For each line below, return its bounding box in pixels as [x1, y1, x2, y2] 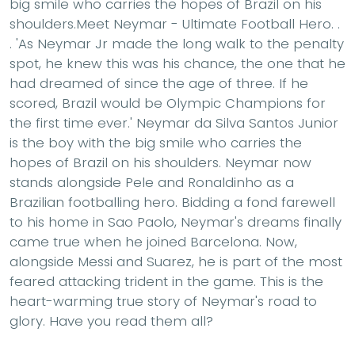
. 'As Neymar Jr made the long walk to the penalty [10, 34, 344, 54]
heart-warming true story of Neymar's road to [10, 292, 317, 311]
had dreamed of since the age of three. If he [10, 74, 308, 94]
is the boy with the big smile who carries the [10, 133, 302, 153]
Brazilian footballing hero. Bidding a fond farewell [10, 193, 335, 212]
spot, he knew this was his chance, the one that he [10, 54, 345, 74]
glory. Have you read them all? [10, 311, 213, 331]
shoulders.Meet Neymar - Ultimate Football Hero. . [10, 14, 340, 34]
